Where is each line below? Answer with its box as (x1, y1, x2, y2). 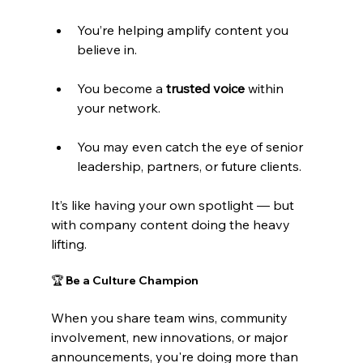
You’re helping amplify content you (76, 21, 292, 38)
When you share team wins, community (50, 309, 291, 326)
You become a (76, 79, 166, 96)
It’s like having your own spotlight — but (50, 196, 297, 213)
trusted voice (165, 79, 245, 96)
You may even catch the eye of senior (76, 138, 306, 155)
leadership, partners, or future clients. (76, 157, 301, 174)
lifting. (50, 235, 87, 252)
